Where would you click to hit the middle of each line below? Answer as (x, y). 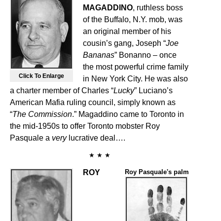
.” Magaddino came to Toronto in (128, 114)
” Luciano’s (153, 91)
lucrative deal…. (96, 138)
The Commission (42, 114)
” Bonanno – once (146, 55)
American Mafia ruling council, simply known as (93, 102)
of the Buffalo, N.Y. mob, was (133, 19)
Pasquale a (31, 138)
